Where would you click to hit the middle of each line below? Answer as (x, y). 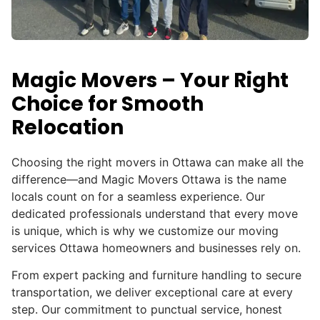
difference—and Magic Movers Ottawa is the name (149, 179)
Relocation (67, 127)
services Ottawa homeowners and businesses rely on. (156, 247)
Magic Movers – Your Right (150, 80)
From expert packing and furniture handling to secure (156, 275)
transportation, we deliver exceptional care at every (152, 292)
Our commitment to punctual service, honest (162, 310)
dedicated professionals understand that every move (155, 213)
